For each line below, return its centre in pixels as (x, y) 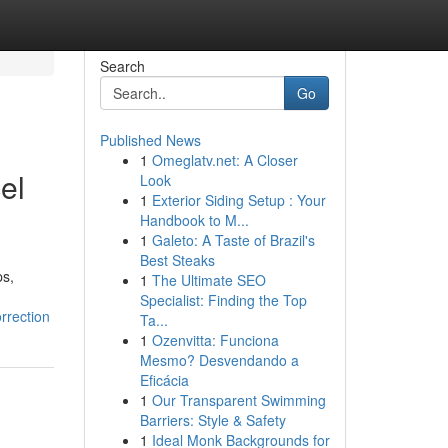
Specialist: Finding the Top (223, 300)
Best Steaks (177, 260)
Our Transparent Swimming (238, 400)
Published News (150, 140)
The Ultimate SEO (208, 280)
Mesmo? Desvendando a (219, 360)
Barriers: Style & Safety (212, 420)
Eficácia (164, 380)
